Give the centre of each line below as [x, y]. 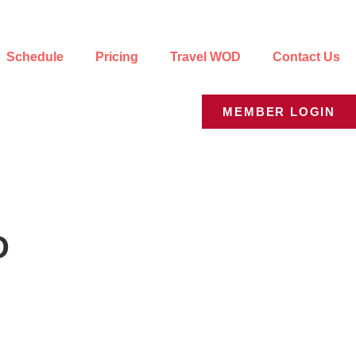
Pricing [117, 56]
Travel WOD [205, 56]
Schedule [35, 56]
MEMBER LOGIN [279, 111]
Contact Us [306, 56]
